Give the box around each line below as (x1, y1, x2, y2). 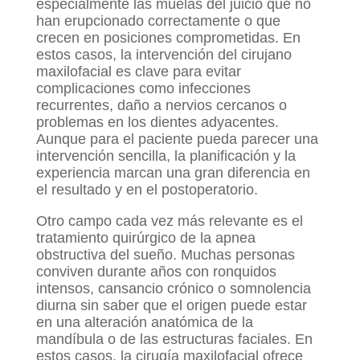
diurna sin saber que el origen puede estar (35, 297, 307, 314)
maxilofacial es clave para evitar (35, 63, 241, 80)
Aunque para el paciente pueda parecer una (35, 131, 318, 148)
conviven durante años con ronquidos (35, 264, 276, 280)
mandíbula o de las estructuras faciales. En (35, 331, 313, 348)
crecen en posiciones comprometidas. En (35, 30, 301, 47)
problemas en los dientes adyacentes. (35, 114, 279, 131)
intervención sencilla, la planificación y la (35, 148, 296, 165)
